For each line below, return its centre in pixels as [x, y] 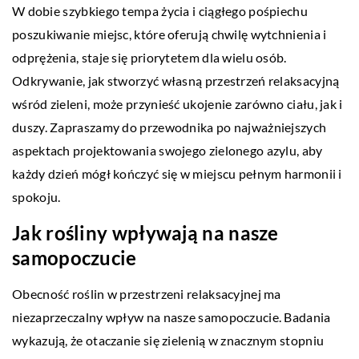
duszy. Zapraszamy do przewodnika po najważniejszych [169, 127]
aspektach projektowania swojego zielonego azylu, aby [167, 150]
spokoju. [36, 196]
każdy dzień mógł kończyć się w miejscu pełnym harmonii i [177, 173]
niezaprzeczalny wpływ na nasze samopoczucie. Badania [171, 317]
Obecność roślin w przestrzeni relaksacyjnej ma [147, 293]
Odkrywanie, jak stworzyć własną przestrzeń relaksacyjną [176, 80]
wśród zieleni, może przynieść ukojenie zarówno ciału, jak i [177, 103]
